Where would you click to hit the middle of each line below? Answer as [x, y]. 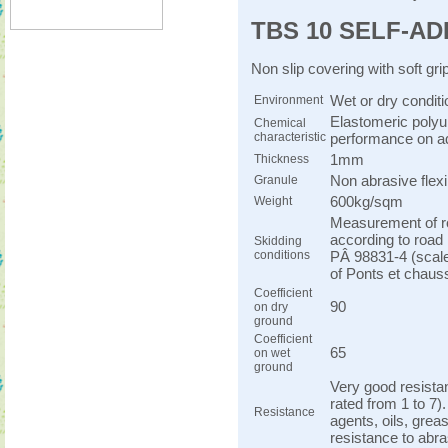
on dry [271, 307]
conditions [282, 255]
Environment [288, 100]
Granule [276, 180]
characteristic [290, 137]
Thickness [281, 159]
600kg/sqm [366, 202]
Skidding [278, 241]
